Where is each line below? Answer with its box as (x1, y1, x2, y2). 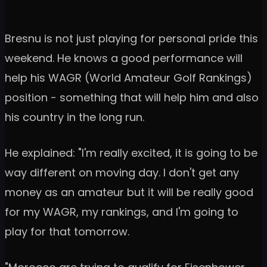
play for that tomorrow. (5, 224, 129, 240)
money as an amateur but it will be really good (5, 185, 253, 200)
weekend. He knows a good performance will (5, 51, 243, 66)
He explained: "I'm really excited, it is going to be (5, 145, 257, 161)
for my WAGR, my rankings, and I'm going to (5, 204, 238, 220)
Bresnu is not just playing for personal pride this (5, 31, 258, 46)
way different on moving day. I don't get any (5, 165, 239, 181)
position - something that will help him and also (5, 90, 259, 105)
